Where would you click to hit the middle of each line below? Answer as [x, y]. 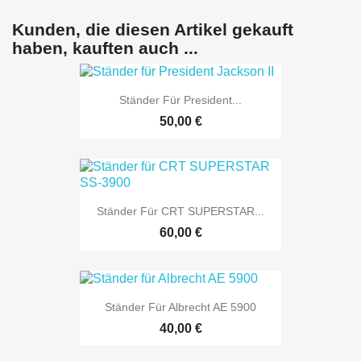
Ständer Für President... [180, 100]
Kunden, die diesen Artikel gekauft [153, 29]
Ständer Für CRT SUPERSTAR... [180, 212]
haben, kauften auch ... [105, 48]
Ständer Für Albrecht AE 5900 [180, 307]
